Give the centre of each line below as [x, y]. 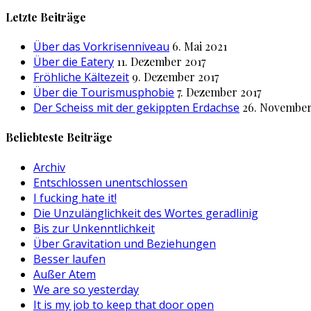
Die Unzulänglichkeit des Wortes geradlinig [146, 213]
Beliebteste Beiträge [59, 137]
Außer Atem [65, 274]
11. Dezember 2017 [161, 62]
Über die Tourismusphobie [104, 93]
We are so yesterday [86, 289]
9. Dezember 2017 [175, 77]
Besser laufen [69, 259]
